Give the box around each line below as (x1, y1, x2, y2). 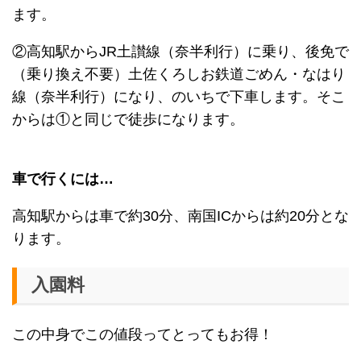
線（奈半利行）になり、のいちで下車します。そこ (12, 89, 346, 106)
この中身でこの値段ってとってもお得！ (12, 326, 273, 342)
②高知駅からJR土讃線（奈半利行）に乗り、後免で (12, 44, 349, 60)
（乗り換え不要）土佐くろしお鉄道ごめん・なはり (12, 66, 346, 83)
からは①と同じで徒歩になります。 (12, 111, 244, 128)
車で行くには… (12, 171, 114, 188)
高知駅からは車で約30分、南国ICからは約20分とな (12, 208, 349, 225)
